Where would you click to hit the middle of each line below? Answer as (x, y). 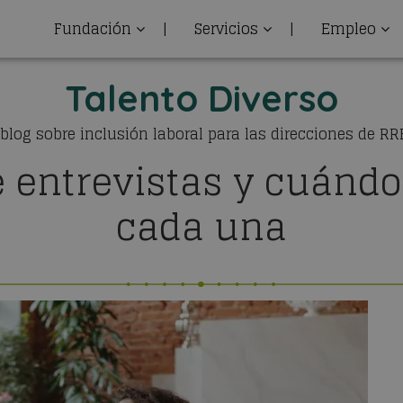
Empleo (349, 29)
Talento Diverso (201, 98)
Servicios (226, 29)
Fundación (93, 29)
